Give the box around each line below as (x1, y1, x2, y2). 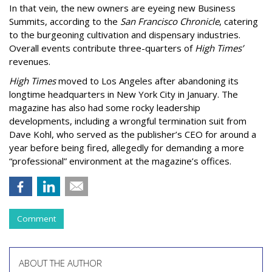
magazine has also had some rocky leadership (9, 101, 200, 114)
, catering (219, 15, 258, 27)
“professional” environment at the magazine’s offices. (9, 155, 231, 167)
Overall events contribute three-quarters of (9, 42, 195, 54)
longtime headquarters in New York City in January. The (9, 88, 238, 100)
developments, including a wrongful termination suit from (9, 115, 246, 127)
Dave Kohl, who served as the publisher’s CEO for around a (9, 128, 256, 140)
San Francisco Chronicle (118, 15, 219, 27)
